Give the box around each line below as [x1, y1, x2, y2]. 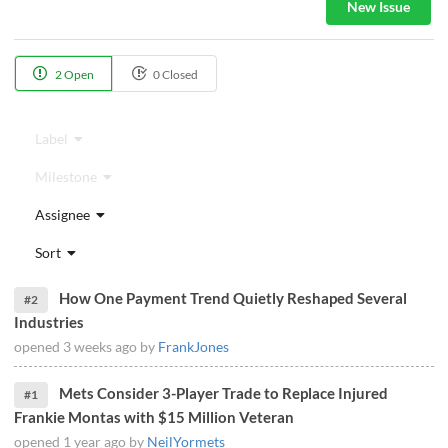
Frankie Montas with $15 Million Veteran [14, 407, 294, 426]
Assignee [34, 205, 93, 223]
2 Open [53, 67, 94, 83]
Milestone [34, 167, 100, 185]
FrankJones [158, 337, 229, 355]
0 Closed [151, 67, 198, 83]
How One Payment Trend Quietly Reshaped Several [58, 288, 407, 307]
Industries [14, 312, 84, 331]
